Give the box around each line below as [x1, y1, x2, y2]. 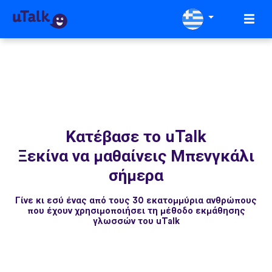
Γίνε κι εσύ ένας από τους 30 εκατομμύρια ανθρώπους [15, 195, 257, 205]
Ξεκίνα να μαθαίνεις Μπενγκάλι [18, 148, 254, 165]
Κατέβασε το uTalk [66, 128, 206, 145]
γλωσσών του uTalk [92, 216, 180, 226]
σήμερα [109, 167, 163, 184]
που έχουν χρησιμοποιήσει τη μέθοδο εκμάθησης [27, 206, 245, 216]
